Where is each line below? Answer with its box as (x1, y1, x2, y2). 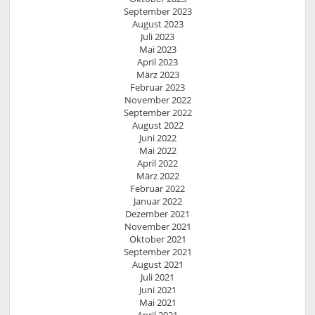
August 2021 (131, 258, 184, 271)
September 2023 (123, 5, 192, 18)
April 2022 (137, 157, 178, 170)
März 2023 (136, 68, 179, 82)
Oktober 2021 (129, 233, 186, 246)
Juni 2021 (139, 283, 176, 297)
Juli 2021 (141, 271, 174, 284)
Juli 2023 (141, 30, 174, 44)
